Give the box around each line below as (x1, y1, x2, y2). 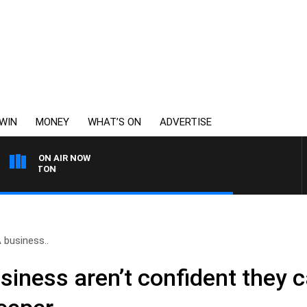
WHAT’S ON (88, 116, 141, 128)
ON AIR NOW (38, 153, 90, 163)
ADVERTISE (160, 116, 212, 128)
